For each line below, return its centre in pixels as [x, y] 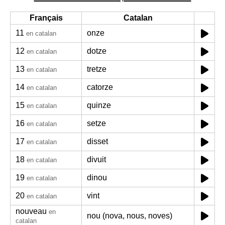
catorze [100, 87]
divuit [96, 159]
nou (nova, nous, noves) [130, 216]
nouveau [31, 211]
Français [46, 18]
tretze [97, 69]
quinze [99, 105]
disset [97, 141]
